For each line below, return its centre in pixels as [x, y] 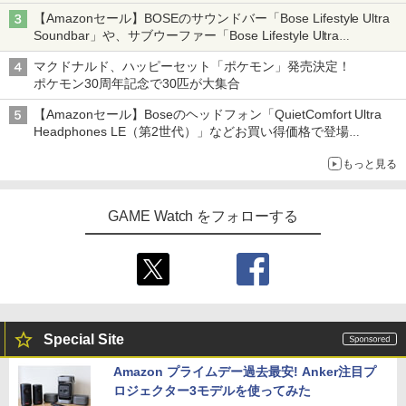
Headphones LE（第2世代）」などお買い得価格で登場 [191, 131]
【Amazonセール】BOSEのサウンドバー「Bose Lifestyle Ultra [212, 18]
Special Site [84, 339]
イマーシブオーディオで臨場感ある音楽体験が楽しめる [192, 148]
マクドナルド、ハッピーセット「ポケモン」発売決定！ [192, 66]
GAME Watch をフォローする [203, 216]
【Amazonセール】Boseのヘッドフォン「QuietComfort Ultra [208, 114]
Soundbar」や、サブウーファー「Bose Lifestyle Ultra [187, 35]
